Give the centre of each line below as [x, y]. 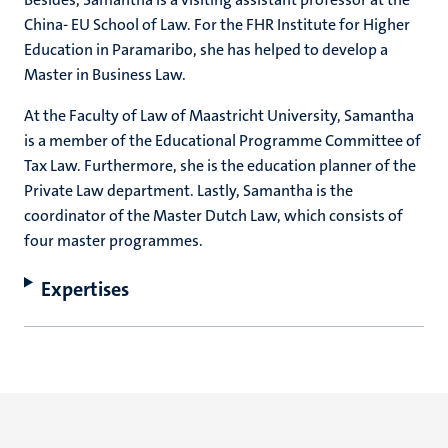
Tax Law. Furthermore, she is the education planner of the [220, 165]
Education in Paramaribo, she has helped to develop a [206, 49]
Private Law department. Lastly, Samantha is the [188, 190]
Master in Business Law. [106, 74]
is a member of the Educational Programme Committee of [222, 140]
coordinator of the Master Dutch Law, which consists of [213, 215]
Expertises [84, 289]
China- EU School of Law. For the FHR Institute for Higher [217, 24]
